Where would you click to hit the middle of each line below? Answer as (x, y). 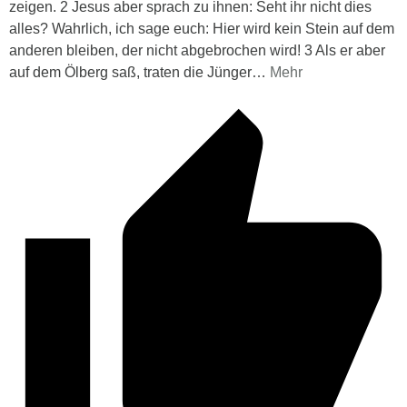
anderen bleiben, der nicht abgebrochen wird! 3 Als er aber (197, 51)
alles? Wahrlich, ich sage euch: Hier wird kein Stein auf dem (202, 29)
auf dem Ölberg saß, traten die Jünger (130, 73)
